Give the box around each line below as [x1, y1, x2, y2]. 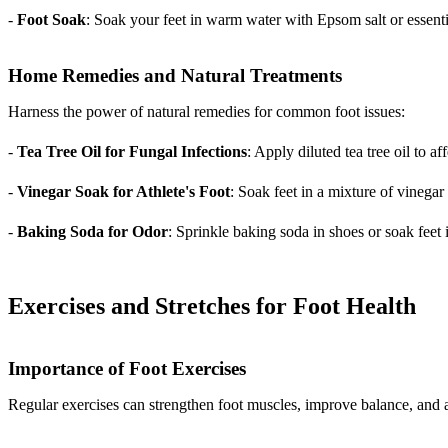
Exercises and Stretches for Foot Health [8, 293, 416, 320]
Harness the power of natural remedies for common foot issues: [8, 103, 405, 121]
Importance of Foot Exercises [8, 358, 246, 380]
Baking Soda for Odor [17, 223, 168, 241]
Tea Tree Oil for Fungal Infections [17, 143, 247, 161]
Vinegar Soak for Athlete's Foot [17, 183, 230, 201]
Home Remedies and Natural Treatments [8, 65, 342, 87]
